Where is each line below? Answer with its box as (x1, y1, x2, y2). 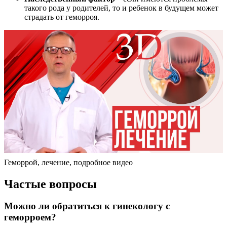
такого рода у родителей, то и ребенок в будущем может (24, 3, 218, 12)
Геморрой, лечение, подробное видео (4, 158, 133, 167)
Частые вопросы (4, 177, 97, 191)
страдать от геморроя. (24, 12, 99, 21)
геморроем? (4, 212, 56, 223)
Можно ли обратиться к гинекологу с (4, 201, 170, 212)
